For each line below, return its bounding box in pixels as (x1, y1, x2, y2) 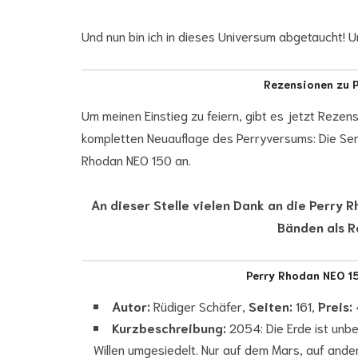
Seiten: (249, 296, 292, 314)
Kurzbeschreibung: (112, 318, 226, 336)
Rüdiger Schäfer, (150, 296, 249, 314)
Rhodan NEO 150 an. (82, 150, 191, 168)
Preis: (318, 296, 352, 314)
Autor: (112, 296, 150, 314)
